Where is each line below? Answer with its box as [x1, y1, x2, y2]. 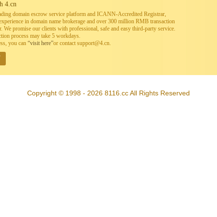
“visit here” [28, 40, 53, 46]
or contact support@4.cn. [53, 40, 111, 46]
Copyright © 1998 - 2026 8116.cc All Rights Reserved [27, 89, 190, 97]
